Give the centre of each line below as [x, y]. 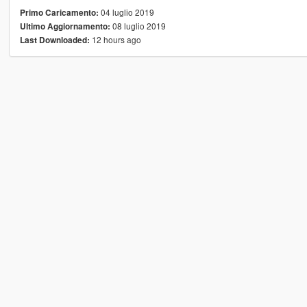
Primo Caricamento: [59, 12]
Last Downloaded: [54, 40]
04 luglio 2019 [126, 12]
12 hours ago [115, 39]
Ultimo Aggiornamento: [65, 26]
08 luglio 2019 [138, 25]
